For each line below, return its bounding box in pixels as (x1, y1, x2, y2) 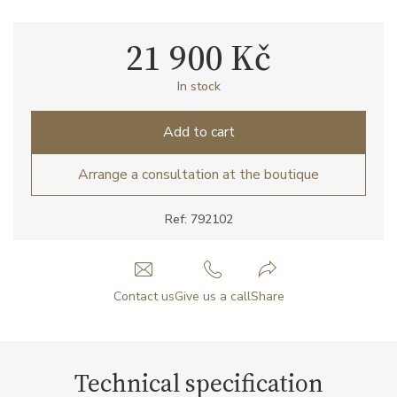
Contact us (113, 287, 175, 305)
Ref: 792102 (164, 210, 233, 228)
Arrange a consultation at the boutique (78, 164, 319, 184)
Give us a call (174, 287, 251, 305)
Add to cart (162, 121, 235, 142)
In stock (176, 77, 221, 95)
